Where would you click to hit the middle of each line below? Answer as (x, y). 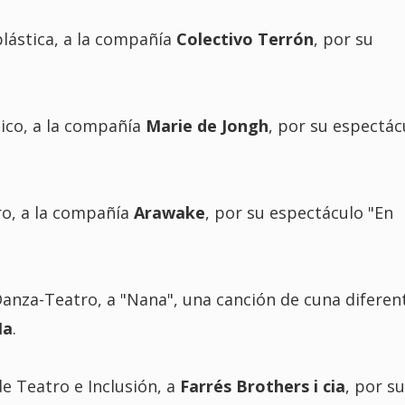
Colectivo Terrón (245, 38)
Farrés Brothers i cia (262, 386)
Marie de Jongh (207, 125)
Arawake (169, 212)
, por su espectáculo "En (299, 212)
